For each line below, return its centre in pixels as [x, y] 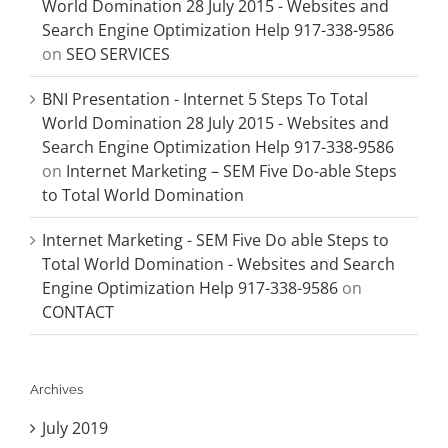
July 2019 [75, 427]
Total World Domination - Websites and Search [218, 263]
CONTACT [78, 311]
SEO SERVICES [118, 53]
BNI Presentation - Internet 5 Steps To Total [205, 98]
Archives [56, 389]
